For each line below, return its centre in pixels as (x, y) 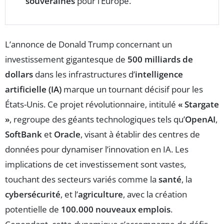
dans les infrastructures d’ (84, 74)
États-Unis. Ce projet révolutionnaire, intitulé (91, 104)
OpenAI (200, 119)
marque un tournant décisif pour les (132, 89)
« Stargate (198, 104)
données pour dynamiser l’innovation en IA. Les (97, 149)
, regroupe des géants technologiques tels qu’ (97, 119)
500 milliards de (160, 59)
